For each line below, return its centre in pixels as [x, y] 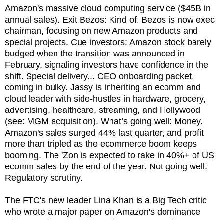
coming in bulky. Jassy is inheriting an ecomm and [103, 87]
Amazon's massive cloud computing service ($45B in [108, 8]
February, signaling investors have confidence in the [107, 65]
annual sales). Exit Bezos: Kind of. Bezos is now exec [110, 19]
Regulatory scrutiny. [45, 178]
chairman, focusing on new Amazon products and [101, 31]
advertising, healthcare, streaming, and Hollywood [103, 110]
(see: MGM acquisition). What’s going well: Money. [104, 121]
